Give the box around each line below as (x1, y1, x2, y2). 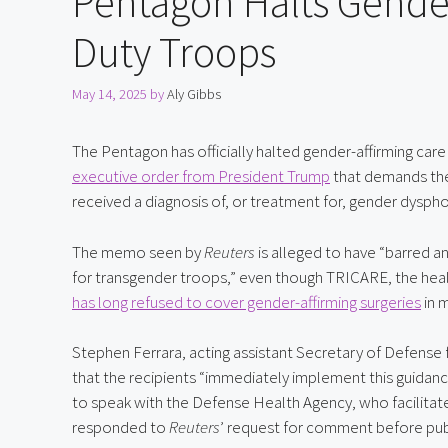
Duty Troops (72, 26, 276, 79)
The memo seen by (72, 240, 204, 263)
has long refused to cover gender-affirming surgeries (72, 290, 421, 313)
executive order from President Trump (72, 165, 330, 188)
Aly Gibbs (167, 85, 221, 104)
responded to (72, 416, 169, 439)
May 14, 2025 (72, 85, 147, 104)
